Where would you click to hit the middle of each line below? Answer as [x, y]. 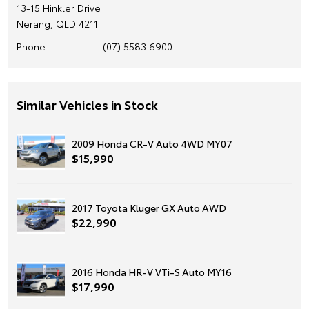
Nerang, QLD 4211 [57, 23]
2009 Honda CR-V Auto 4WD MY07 [152, 143]
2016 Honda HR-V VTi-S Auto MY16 [152, 271]
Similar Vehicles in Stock [87, 104]
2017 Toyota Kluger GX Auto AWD [149, 207]
